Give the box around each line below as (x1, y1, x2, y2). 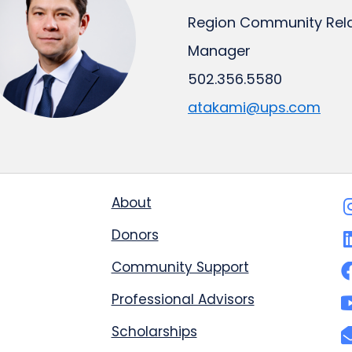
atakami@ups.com (188, 97, 321, 117)
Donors (111, 225, 159, 244)
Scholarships (111, 322, 197, 341)
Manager (188, 41, 251, 60)
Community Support (111, 258, 249, 277)
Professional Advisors (111, 290, 255, 309)
